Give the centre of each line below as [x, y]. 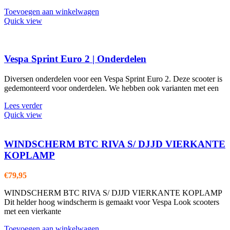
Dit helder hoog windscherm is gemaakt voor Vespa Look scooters [112, 202]
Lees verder [23, 106]
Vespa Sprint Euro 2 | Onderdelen [75, 59]
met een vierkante [33, 211]
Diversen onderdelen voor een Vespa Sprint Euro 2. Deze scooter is [113, 79]
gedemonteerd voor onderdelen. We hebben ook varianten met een [111, 88]
